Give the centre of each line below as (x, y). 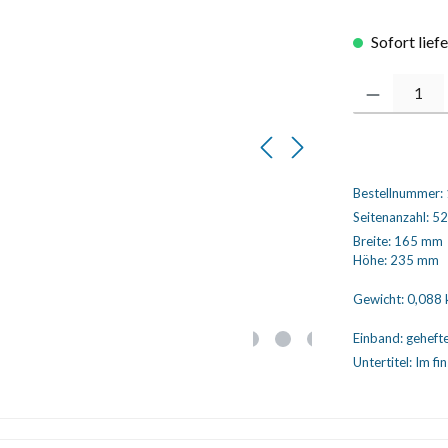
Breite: (373, 241)
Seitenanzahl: (392, 217)
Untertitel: (383, 362)
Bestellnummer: (399, 193)
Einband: (379, 338)
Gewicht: (379, 299)
